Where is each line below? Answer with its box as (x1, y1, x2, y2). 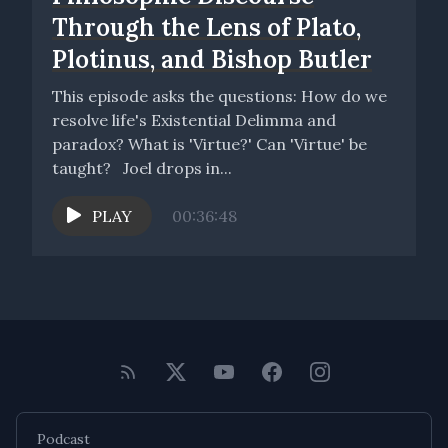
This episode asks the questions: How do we (52, 85, 301, 106)
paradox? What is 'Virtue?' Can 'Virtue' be (52, 133, 367, 154)
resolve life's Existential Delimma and (52, 109, 336, 130)
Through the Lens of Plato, (52, 11, 361, 43)
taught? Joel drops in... (123, 157, 232, 178)
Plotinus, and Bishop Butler (52, 43, 372, 75)
